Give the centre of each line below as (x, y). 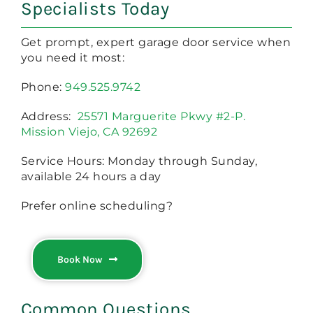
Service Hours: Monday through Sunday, (139, 161)
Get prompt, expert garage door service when (156, 42)
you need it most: (73, 57)
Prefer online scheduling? (97, 205)
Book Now (79, 259)
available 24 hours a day (91, 176)
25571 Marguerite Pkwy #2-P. (161, 116)
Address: (49, 116)
